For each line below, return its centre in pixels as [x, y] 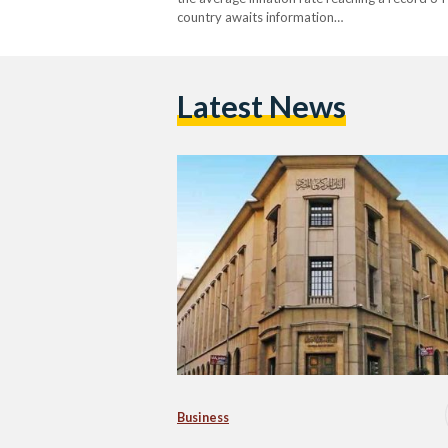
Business [203, 417]
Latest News [261, 107]
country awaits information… [260, 16]
